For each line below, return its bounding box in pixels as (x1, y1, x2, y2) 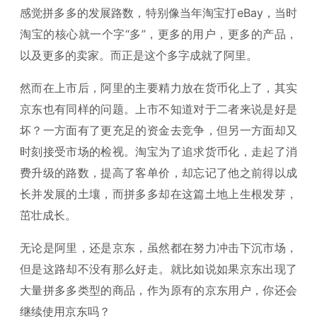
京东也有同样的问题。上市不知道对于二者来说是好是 (20, 102, 297, 116)
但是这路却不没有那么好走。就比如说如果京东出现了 (20, 262, 297, 276)
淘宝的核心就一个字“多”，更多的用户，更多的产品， (20, 27, 297, 41)
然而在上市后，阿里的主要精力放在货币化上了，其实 (20, 81, 297, 95)
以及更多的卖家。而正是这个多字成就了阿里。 (20, 48, 258, 62)
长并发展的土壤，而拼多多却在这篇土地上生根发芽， (20, 187, 297, 201)
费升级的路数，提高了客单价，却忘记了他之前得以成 (20, 166, 297, 180)
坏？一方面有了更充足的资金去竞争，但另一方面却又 (20, 123, 297, 137)
